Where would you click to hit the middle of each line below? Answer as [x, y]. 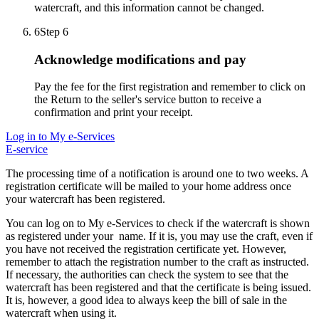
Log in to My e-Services [60, 137]
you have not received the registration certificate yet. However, [146, 249]
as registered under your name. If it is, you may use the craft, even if [159, 236]
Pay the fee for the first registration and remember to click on [170, 87]
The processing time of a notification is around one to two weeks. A [157, 174]
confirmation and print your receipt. [115, 113]
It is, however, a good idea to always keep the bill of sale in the [146, 300]
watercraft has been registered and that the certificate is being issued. [158, 288]
